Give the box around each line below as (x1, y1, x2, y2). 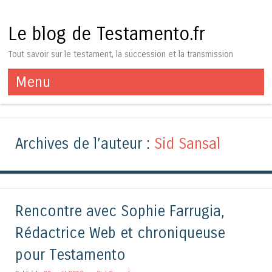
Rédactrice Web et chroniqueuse (15, 224, 225, 242)
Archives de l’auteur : (15, 135, 154, 154)
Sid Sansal (154, 135, 220, 154)
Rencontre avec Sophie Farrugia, (15, 202, 225, 220)
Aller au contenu (8, 96, 78, 108)
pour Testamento (15, 246, 126, 264)
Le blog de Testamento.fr (8, 23, 206, 46)
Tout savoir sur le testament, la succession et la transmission (8, 49, 234, 59)
